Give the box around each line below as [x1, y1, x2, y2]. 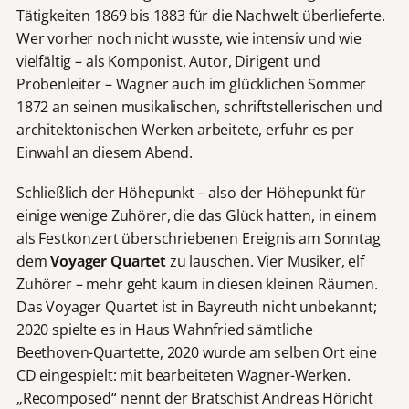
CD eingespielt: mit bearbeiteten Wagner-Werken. [16, 365, 351, 386]
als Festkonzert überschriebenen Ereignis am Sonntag [16, 228, 381, 249]
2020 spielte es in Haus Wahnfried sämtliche [16, 320, 314, 341]
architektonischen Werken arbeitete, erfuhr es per [16, 119, 355, 140]
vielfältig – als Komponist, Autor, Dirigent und [16, 50, 320, 71]
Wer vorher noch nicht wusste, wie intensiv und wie [16, 27, 362, 48]
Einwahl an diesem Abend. [16, 142, 194, 163]
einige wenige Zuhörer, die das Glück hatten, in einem [16, 205, 377, 226]
